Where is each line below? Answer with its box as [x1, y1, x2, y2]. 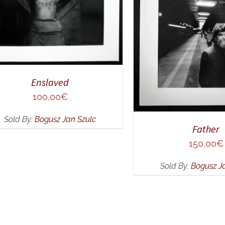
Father [192, 123, 220, 136]
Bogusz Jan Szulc [35, 115, 96, 125]
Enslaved [31, 76, 69, 89]
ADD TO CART [147, 13, 200, 21]
